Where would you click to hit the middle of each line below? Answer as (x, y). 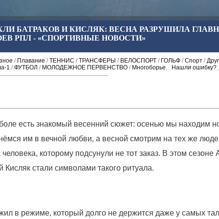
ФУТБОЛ (26, 67)
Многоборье (149, 67)
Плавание (31, 61)
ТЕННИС (62, 61)
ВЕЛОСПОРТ (138, 61)
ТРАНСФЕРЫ (97, 61)
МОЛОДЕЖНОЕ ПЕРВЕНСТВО (85, 67)
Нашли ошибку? (194, 67)
